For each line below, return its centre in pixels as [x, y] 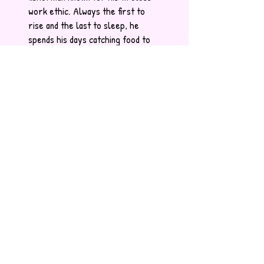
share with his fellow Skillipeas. [87, 54]
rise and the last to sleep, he [84, 25]
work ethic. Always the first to [87, 11]
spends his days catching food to [89, 39]
